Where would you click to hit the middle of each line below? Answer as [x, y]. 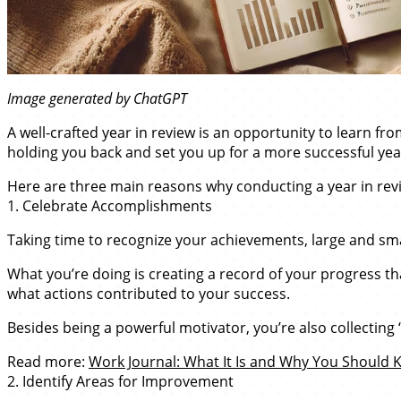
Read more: [48, 362]
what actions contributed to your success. [149, 294]
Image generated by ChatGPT [97, 98]
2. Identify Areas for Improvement [120, 381]
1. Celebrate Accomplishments [110, 206]
